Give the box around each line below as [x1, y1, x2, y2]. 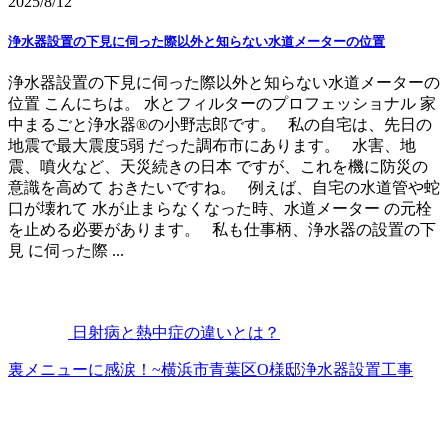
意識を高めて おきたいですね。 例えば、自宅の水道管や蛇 [8, 179, 440, 197]
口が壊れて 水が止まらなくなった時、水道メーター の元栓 [8, 200, 432, 218]
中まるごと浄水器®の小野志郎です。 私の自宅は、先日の [8, 116, 432, 134]
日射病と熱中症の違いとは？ [72, 324, 280, 342]
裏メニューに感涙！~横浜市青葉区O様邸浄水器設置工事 [8, 361, 413, 379]
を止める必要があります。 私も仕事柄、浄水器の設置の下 [8, 221, 436, 239]
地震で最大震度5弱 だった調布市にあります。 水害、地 [8, 137, 416, 155]
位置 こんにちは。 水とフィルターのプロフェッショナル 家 [8, 95, 436, 113]
